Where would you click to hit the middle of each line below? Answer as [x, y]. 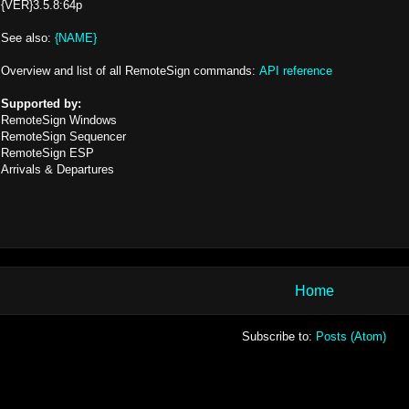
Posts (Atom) [351, 337]
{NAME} [76, 38]
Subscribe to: [279, 337]
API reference [296, 71]
